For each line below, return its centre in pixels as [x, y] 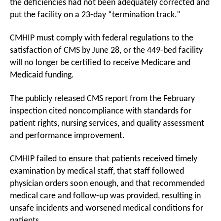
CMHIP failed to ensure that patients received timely [104, 159]
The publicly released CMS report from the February [102, 99]
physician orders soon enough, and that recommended [107, 184]
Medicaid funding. [42, 75]
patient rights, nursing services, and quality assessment [107, 123]
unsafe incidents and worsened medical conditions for [107, 208]
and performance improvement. [67, 136]
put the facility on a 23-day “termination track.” [95, 15]
